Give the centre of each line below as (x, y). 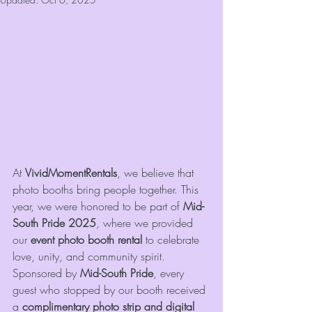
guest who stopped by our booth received (111, 289)
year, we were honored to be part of (98, 206)
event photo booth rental (86, 239)
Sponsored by (46, 273)
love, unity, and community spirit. (91, 256)
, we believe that (157, 172)
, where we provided (146, 223)
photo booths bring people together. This (107, 189)
